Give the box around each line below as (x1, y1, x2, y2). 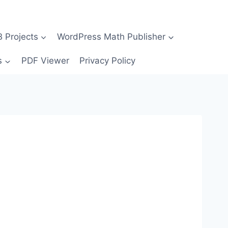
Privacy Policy (79, 55, 135, 66)
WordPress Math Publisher (57, 31, 166, 42)
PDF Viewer (21, 55, 69, 66)
